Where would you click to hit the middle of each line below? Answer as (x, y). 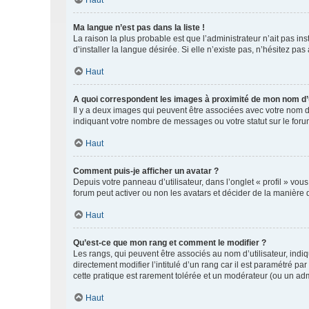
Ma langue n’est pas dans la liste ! (139, 28)
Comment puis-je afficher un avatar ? (146, 171)
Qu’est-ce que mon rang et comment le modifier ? (170, 243)
